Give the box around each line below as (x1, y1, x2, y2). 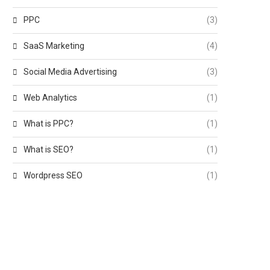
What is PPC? (24, 119, 74, 128)
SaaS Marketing (24, 41, 84, 51)
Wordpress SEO (24, 171, 83, 180)
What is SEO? (24, 145, 74, 154)
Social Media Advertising (24, 67, 117, 77)
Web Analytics (24, 93, 77, 102)
